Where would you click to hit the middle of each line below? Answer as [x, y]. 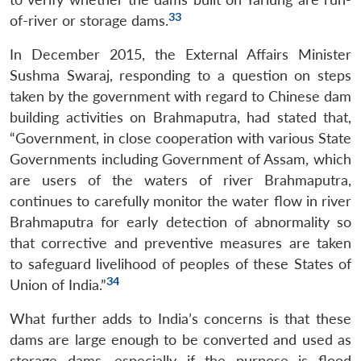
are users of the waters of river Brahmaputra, [180, 180]
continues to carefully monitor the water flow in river [180, 201]
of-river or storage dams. [89, 20]
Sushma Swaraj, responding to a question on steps [180, 75]
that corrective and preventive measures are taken [180, 243]
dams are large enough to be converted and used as [180, 339]
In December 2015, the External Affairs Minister [180, 54]
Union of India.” [58, 284]
